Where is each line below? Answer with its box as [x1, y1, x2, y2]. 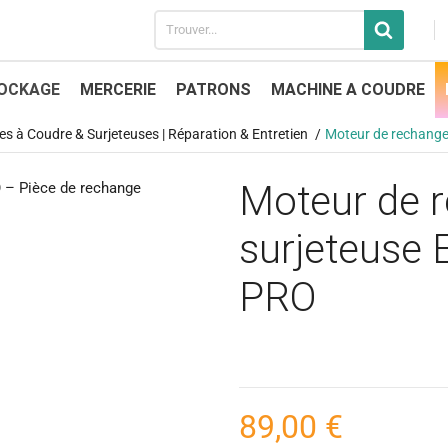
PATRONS [176, 79, 251, 99]
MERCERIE [80, 79, 156, 99]
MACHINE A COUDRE [271, 79, 425, 99]
